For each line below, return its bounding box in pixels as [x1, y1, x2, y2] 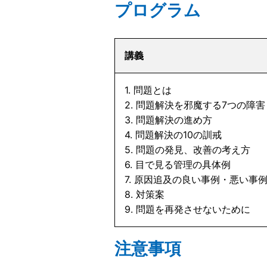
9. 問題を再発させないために [125, 203, 250, 215]
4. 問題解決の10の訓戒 [125, 129, 222, 141]
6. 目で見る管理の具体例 [125, 159, 231, 170]
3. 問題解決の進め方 [125, 114, 212, 126]
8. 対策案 [125, 188, 164, 200]
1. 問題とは [125, 84, 172, 96]
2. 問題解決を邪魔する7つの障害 [125, 99, 265, 111]
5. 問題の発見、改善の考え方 [125, 144, 250, 156]
